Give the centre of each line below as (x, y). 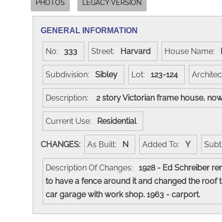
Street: (106, 51)
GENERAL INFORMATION (89, 30)
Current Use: (71, 121)
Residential (119, 121)
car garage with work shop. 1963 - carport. (125, 194)
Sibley (108, 74)
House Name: (193, 51)
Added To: (164, 144)
